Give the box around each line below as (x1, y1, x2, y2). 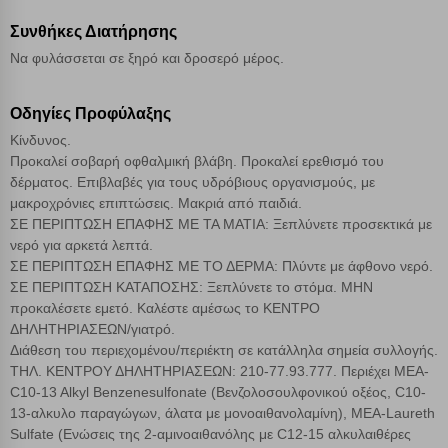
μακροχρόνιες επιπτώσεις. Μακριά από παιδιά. (10, 195, 302, 212)
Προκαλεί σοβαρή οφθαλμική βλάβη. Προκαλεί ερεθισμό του (10, 153, 384, 170)
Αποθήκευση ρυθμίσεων (147, 215, 301, 232)
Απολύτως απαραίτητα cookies (28, 151, 224, 167)
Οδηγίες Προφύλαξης (10, 105, 171, 123)
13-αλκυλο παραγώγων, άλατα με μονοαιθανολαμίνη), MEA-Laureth (10, 405, 435, 422)
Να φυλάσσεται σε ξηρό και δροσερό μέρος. (10, 50, 284, 67)
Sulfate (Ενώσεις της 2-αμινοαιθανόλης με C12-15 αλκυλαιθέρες (10, 426, 411, 443)
